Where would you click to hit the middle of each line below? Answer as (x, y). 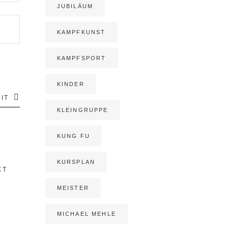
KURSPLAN (76, 162)
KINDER (70, 84)
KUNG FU (73, 136)
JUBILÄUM (75, 6)
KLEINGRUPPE (82, 110)
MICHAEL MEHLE (87, 213)
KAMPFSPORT (81, 58)
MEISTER (73, 188)
